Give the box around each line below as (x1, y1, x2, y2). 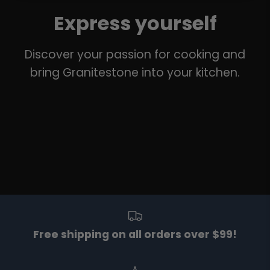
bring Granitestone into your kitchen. (30, 64, 240, 81)
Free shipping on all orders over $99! (33, 226, 237, 242)
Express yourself (53, 9, 217, 37)
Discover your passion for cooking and (25, 46, 245, 63)
